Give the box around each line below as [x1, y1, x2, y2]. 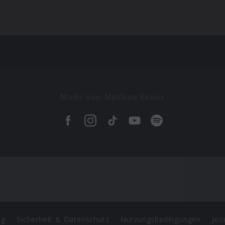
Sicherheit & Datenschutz [17, 214, 109, 224]
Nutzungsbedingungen [120, 214, 201, 224]
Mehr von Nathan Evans [60, 91, 165, 103]
